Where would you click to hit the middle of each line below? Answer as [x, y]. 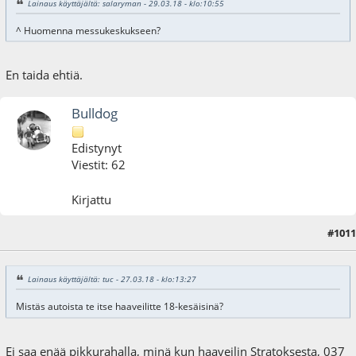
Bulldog [95, 113]
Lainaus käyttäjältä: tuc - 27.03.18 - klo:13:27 [112, 279]
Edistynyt [97, 147]
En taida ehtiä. [44, 75]
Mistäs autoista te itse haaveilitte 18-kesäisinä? [119, 307]
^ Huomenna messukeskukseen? [88, 30]
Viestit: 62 [99, 164]
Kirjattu [92, 200]
